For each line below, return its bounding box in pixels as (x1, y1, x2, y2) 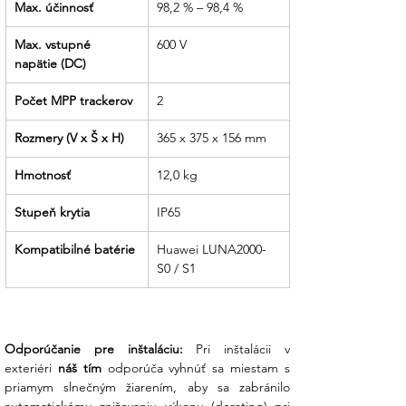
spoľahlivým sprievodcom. (36, 28, 185, 43)
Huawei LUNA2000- (157, 241, 266, 258)
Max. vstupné (14, 36, 94, 53)
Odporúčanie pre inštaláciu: (5, 341, 183, 358)
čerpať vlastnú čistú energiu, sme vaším (36, 9, 265, 24)
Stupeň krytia (14, 204, 90, 221)
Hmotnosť (14, 167, 71, 184)
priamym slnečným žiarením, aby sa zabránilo (5, 379, 290, 396)
